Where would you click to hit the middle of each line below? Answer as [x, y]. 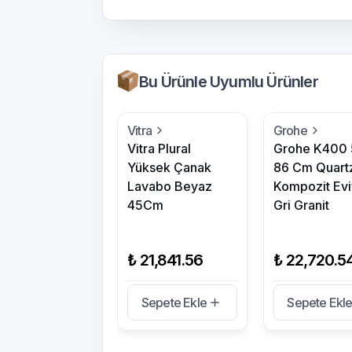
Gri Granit [301, 205]
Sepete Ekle [174, 302]
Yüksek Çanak [169, 167]
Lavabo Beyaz [170, 186]
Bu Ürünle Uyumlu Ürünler [229, 82]
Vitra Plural [159, 148]
